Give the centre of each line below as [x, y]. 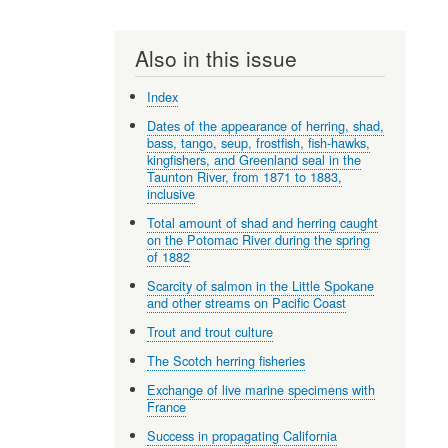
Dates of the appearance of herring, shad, [266, 125]
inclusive [171, 193]
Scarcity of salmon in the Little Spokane [261, 285]
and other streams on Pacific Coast [247, 302]
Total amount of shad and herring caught [263, 222]
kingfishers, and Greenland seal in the [254, 159]
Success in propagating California [242, 435]
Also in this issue [215, 58]
